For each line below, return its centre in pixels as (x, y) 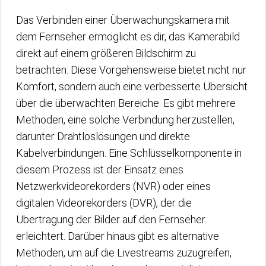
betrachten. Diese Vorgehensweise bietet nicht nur (131, 70)
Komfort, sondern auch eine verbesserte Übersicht (132, 86)
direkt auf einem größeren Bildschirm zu (106, 53)
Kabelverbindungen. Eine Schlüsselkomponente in (129, 153)
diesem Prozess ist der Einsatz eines (100, 170)
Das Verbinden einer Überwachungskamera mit (123, 20)
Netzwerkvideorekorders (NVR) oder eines (113, 186)
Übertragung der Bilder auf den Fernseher (111, 219)
